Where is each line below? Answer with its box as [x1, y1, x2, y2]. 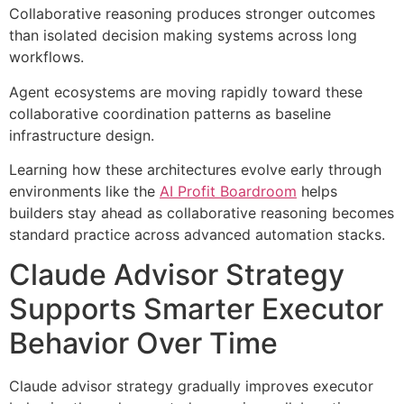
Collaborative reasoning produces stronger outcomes [9, 5, 375, 23]
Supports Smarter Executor [9, 291, 383, 327]
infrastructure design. [9, 125, 154, 144]
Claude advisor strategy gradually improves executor [9, 377, 373, 396]
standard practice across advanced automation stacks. [9, 225, 385, 244]
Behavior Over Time [9, 326, 278, 362]
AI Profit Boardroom [160, 182, 297, 201]
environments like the [9, 182, 160, 201]
